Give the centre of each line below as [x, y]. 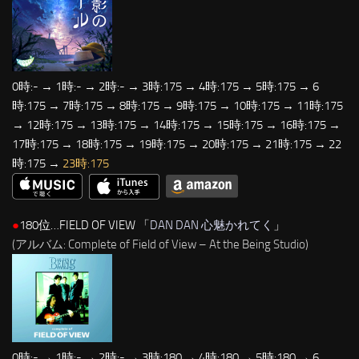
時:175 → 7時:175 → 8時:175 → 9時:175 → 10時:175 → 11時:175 [177, 106]
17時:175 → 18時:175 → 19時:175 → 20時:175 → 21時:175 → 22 [177, 145]
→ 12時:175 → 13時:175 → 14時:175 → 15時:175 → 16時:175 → [176, 125]
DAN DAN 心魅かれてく [212, 225]
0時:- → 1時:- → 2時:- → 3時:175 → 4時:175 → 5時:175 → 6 [165, 87]
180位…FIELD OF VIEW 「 [85, 225]
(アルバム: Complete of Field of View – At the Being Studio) [160, 244]
